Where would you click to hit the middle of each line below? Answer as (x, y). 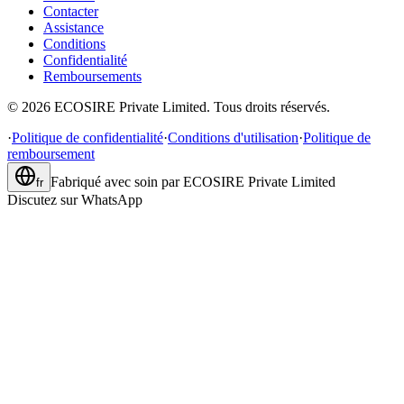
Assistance (73, 28)
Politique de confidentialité (87, 138)
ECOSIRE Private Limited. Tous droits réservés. (192, 107)
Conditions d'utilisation (233, 138)
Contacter (71, 12)
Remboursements (92, 77)
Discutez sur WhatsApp (75, 200)
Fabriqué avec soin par (115, 182)
